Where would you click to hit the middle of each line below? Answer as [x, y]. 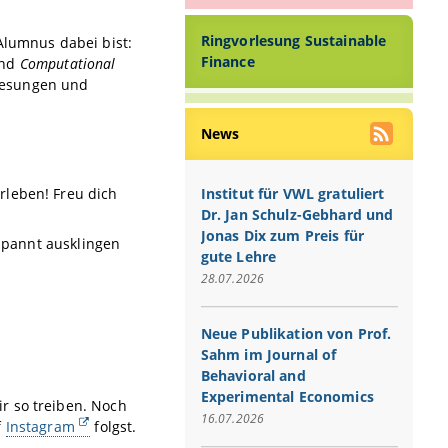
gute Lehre [238, 256]
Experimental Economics [287, 396]
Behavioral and [253, 375]
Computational [67, 64]
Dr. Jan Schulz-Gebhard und [297, 214]
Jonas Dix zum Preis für [282, 235]
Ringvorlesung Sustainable [293, 41]
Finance [227, 62]
